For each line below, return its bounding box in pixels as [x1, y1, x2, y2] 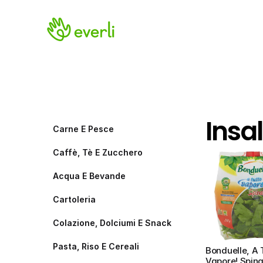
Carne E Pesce [53, 124, 114, 134]
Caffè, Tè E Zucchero [53, 147, 143, 157]
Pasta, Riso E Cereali [53, 241, 139, 251]
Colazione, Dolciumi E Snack [53, 218, 171, 228]
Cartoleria [53, 194, 96, 204]
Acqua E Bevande [53, 171, 126, 181]
